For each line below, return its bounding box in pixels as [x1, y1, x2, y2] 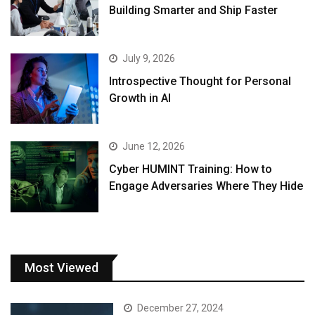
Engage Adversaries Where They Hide [109, 179, 304, 193]
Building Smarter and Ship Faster [109, 3, 278, 17]
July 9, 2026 [122, 53, 176, 65]
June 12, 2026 [122, 141, 186, 153]
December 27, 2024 [137, 302, 224, 314]
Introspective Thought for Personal [109, 75, 292, 89]
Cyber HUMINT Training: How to [109, 162, 273, 176]
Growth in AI [109, 91, 172, 105]
